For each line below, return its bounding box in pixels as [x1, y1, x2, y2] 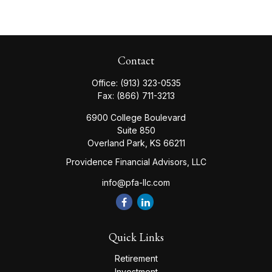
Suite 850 [117, 125, 155, 135]
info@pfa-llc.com [102, 177, 170, 188]
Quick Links [108, 230, 164, 244]
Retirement [114, 253, 158, 263]
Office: [91, 78, 120, 88]
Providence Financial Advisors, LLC [66, 157, 206, 167]
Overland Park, [87, 138, 148, 148]
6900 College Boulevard [86, 112, 186, 123]
